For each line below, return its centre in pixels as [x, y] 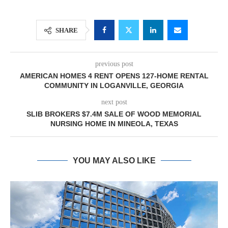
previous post [114, 64]
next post [114, 102]
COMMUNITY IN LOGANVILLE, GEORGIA [114, 85]
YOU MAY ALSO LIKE [114, 161]
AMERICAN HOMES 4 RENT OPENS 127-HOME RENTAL [114, 76]
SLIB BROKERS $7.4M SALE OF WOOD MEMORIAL [114, 114]
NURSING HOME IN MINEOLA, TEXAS [114, 124]
